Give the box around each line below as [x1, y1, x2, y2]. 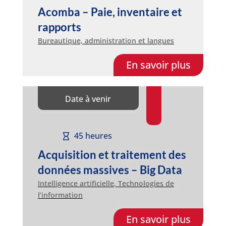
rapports [37, 20, 81, 34]
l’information [37, 190, 83, 200]
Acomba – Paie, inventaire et [37, 5, 182, 19]
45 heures [74, 130, 112, 142]
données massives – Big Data [37, 162, 182, 177]
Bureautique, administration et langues [37, 35, 174, 45]
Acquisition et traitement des [37, 147, 186, 161]
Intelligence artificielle [37, 178, 114, 188]
